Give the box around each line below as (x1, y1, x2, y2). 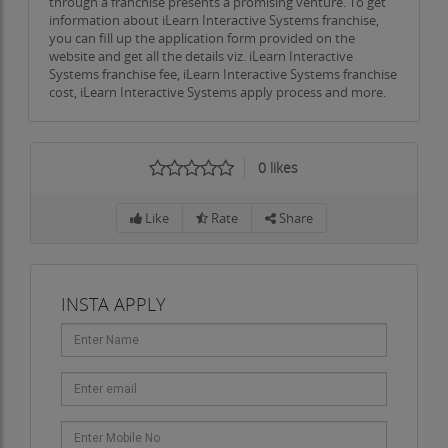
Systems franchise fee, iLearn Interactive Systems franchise (48, 65, 397, 83)
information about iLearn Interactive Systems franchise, (48, 11, 379, 29)
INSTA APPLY (60, 292, 166, 316)
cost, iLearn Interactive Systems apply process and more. (48, 83, 386, 101)
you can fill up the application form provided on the (48, 29, 355, 47)
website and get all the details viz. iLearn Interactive (48, 47, 353, 65)
